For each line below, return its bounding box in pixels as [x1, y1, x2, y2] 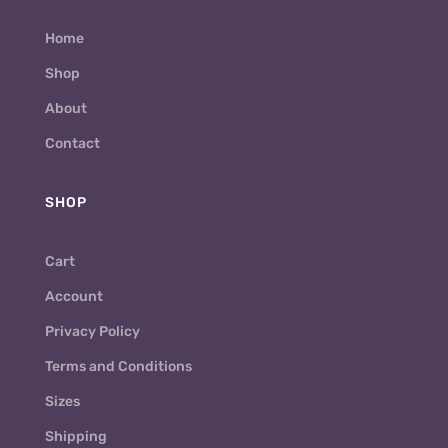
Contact [44, 135, 100, 153]
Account [44, 288, 103, 306]
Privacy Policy [44, 323, 140, 341]
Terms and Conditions [44, 358, 192, 376]
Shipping [44, 428, 107, 446]
